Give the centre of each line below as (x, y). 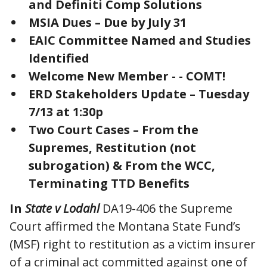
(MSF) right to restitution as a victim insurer (133, 244)
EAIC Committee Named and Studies (140, 40)
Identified (59, 58)
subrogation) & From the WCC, (122, 165)
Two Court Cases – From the (114, 129)
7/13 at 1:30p (66, 111)
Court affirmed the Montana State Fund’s (125, 226)
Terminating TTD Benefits (109, 183)
